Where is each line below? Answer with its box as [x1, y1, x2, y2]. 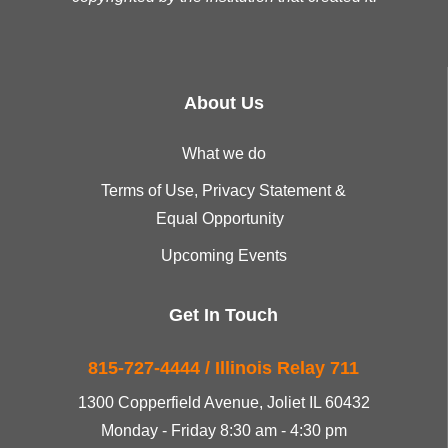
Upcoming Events [160, 247, 287, 264]
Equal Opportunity [155, 210, 292, 227]
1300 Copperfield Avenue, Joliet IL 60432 [77, 394, 370, 411]
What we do [181, 145, 266, 162]
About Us [183, 93, 264, 113]
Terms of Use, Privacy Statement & [101, 182, 346, 199]
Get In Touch [169, 305, 278, 325]
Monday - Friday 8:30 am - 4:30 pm [100, 422, 347, 439]
